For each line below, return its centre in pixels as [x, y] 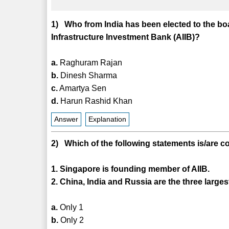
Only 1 [71, 207]
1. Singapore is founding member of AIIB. [131, 169]
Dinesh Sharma [88, 75]
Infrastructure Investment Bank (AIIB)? [126, 37]
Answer [66, 119]
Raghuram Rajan [90, 62]
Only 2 [71, 220]
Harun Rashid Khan [96, 101]
